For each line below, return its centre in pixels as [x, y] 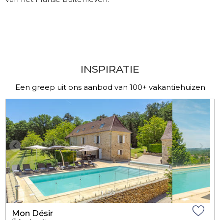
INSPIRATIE [110, 69]
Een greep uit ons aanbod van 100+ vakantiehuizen [110, 87]
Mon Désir [33, 213]
